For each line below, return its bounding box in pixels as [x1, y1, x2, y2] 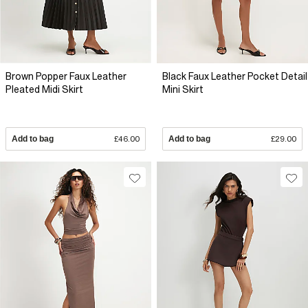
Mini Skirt [162, 83, 203, 95]
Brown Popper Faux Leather [5, 70, 126, 82]
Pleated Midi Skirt [5, 83, 83, 95]
